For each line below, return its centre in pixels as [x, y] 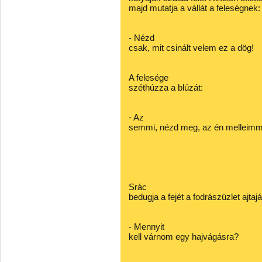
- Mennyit [146, 227]
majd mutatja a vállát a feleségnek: [194, 8]
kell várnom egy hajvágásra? [184, 237]
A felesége [149, 77]
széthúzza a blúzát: [166, 87]
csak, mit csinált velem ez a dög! [191, 48]
